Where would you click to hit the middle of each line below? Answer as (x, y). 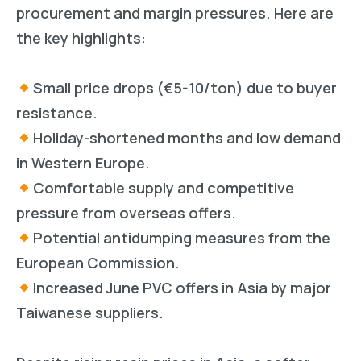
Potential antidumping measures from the (181, 238)
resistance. (57, 113)
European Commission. (98, 263)
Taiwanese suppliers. (90, 313)
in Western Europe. (83, 163)
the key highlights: (81, 38)
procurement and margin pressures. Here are (175, 13)
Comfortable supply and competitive (163, 188)
